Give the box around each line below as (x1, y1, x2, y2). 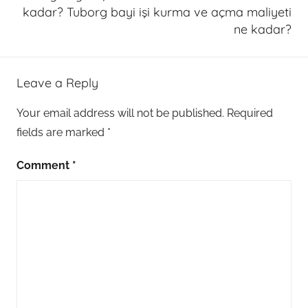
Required (227, 107, 273, 120)
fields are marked (16, 126, 107, 140)
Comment (16, 159, 72, 173)
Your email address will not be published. (16, 107, 224, 120)
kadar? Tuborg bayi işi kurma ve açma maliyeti (23, 3, 291, 20)
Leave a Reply (16, 75, 98, 91)
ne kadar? (234, 21, 291, 37)
